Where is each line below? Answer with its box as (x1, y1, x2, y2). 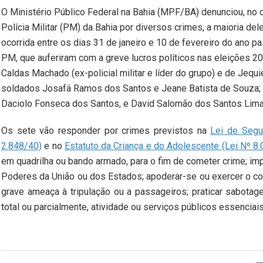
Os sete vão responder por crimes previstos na (1, 125, 211, 137)
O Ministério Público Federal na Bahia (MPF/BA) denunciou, (1, 6, 247, 18)
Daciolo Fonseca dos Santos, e (1, 98, 129, 110)
